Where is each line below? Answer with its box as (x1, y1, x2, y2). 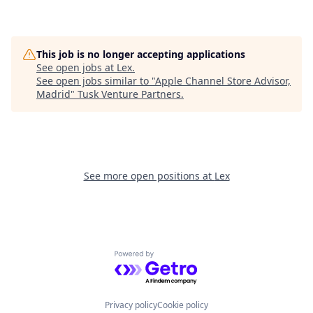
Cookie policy (157, 299, 208, 311)
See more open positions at (83, 169, 214, 182)
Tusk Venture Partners (78, 87, 181, 101)
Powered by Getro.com (114, 250, 236, 266)
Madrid (36, 87, 71, 101)
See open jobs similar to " (36, 74, 155, 87)
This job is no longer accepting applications (36, 48, 245, 61)
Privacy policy (105, 299, 157, 311)
